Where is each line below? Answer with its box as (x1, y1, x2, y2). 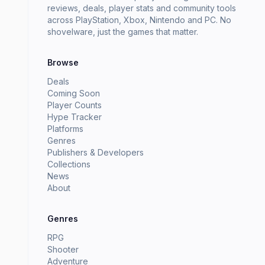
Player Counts (47, 100, 102, 111)
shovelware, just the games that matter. (47, 27, 198, 37)
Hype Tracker (47, 112, 102, 122)
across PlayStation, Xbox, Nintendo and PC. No (47, 15, 231, 25)
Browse (47, 57, 79, 68)
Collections (47, 159, 91, 170)
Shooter (47, 244, 79, 255)
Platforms (47, 124, 83, 134)
